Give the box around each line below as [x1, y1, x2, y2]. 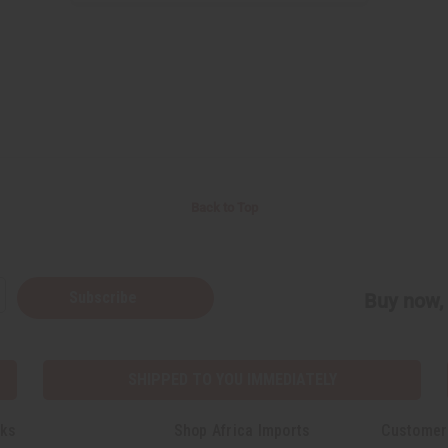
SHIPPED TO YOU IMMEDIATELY [127, 369, 337, 389]
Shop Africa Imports [173, 420, 311, 440]
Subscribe [69, 287, 141, 307]
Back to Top [190, 199, 258, 215]
